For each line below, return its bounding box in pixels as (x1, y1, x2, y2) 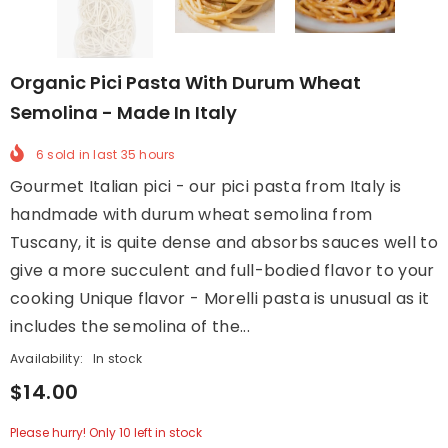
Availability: (10, 350, 84, 368)
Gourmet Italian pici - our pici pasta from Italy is (10, 175, 402, 199)
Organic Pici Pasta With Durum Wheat (10, 70, 361, 96)
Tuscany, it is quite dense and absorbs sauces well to (10, 231, 438, 255)
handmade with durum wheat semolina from (10, 203, 373, 227)
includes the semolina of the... (10, 315, 250, 339)
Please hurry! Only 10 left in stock (10, 423, 202, 441)
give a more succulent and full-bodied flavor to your (10, 259, 435, 283)
